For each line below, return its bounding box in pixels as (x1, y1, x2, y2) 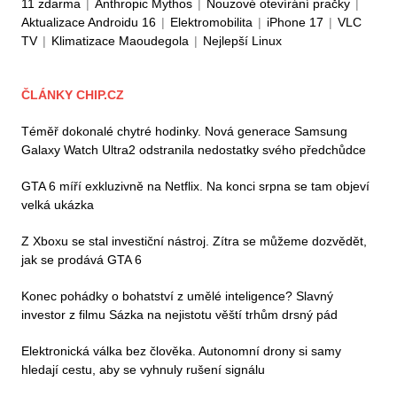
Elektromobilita (170, 14, 253, 29)
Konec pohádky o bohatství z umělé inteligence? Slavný (21, 288, 333, 303)
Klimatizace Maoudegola (51, 33, 189, 48)
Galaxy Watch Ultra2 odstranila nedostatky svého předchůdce (21, 142, 366, 157)
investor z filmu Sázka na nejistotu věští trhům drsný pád (21, 307, 338, 322)
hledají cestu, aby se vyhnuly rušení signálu (21, 362, 265, 377)
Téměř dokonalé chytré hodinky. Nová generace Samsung (21, 123, 347, 138)
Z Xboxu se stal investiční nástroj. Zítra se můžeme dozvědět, (21, 233, 367, 248)
